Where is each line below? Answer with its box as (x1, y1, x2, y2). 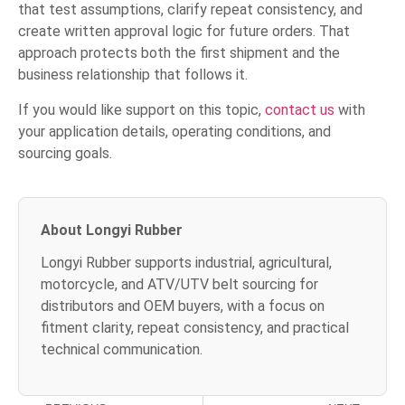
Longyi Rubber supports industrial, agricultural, (41, 253, 332, 271)
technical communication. (41, 340, 202, 358)
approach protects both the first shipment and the (18, 44, 340, 62)
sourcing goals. (18, 144, 112, 162)
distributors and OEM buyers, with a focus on (41, 297, 325, 315)
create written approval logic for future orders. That (18, 23, 350, 41)
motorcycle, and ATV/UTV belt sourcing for (41, 275, 318, 293)
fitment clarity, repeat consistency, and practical (41, 318, 349, 336)
